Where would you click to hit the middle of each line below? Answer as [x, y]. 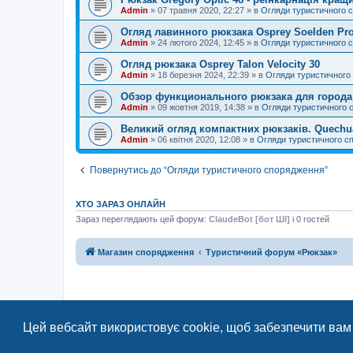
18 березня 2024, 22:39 [203, 75]
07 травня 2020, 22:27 [201, 11]
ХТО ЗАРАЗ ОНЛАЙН [121, 204]
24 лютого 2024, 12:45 [201, 43]
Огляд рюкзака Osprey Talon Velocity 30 [220, 65]
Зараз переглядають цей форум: [142, 219]
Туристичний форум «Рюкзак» [271, 252]
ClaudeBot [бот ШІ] [249, 219]
